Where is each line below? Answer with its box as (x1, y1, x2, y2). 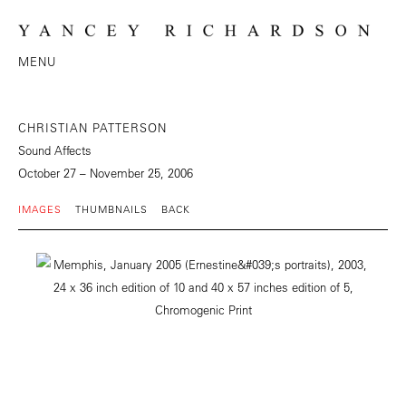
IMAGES (18, 202, 62, 217)
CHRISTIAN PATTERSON (18, 120, 167, 136)
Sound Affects (18, 142, 92, 159)
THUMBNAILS (75, 202, 148, 217)
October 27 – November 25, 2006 (18, 165, 193, 181)
